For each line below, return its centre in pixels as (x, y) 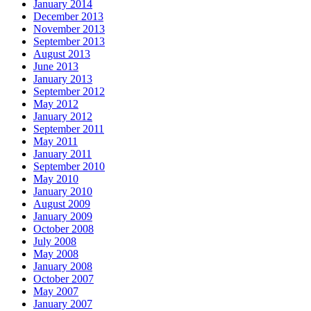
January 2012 (63, 116)
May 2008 (56, 253)
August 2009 (62, 203)
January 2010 (63, 191)
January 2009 (63, 216)
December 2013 (68, 16)
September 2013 (69, 41)
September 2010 (69, 166)
